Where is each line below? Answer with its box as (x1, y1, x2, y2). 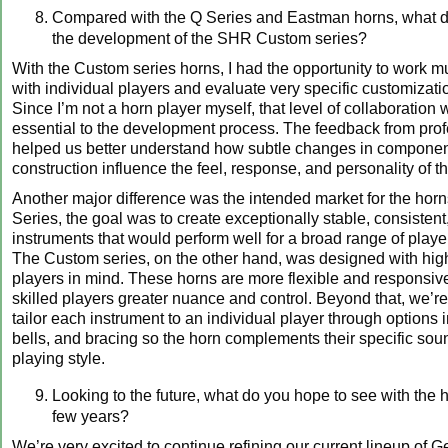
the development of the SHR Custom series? (52, 29, 367, 47)
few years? (52, 407, 129, 425)
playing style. (12, 349, 105, 367)
